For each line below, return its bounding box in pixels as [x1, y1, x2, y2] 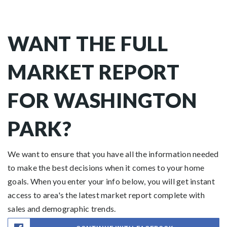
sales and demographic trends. [8, 204, 116, 214]
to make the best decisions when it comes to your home [8, 163, 205, 173]
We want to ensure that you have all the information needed [8, 149, 219, 159]
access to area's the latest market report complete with [8, 190, 205, 200]
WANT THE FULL [8, 31, 168, 56]
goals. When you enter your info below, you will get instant [8, 176, 215, 186]
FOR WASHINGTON [8, 88, 197, 113]
